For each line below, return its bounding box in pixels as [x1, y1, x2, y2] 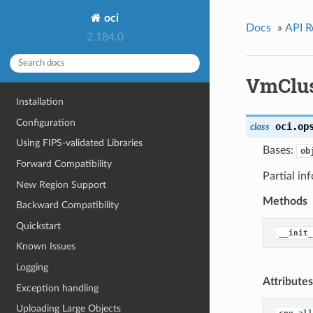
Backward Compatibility [16, 200, 119, 211]
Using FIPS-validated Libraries [16, 138, 143, 149]
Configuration [16, 117, 76, 128]
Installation [16, 96, 64, 108]
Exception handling [16, 282, 99, 293]
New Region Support [16, 179, 107, 190]
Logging [16, 262, 49, 273]
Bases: [262, 145, 296, 156]
